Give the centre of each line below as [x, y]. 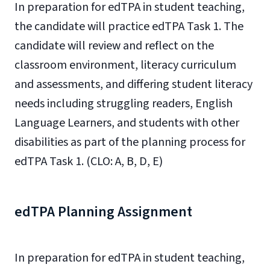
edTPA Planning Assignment [103, 212]
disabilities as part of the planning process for [130, 142]
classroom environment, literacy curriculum [125, 65]
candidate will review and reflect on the [114, 46]
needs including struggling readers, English [124, 104]
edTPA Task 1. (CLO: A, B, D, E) [89, 162]
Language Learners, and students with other [127, 123]
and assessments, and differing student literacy [133, 84]
